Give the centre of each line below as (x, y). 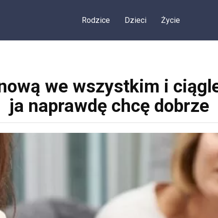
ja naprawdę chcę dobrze (109, 106)
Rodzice (96, 20)
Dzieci (135, 20)
